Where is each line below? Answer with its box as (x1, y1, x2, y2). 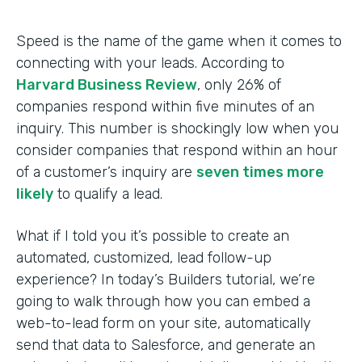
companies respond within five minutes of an (16, 98, 314, 116)
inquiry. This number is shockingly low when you (16, 120, 339, 137)
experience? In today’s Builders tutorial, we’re (16, 271, 315, 288)
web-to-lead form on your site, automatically (16, 314, 311, 332)
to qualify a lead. (53, 185, 162, 203)
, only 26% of (197, 76, 281, 94)
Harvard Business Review (16, 76, 197, 94)
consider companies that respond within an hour (16, 141, 338, 159)
